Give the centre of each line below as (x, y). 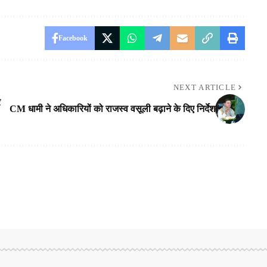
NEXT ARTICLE (205, 88)
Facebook (73, 38)
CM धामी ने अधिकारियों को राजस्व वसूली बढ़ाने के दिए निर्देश (112, 109)
